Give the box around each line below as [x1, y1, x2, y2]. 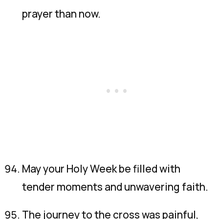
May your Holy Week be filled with [22, 162, 180, 175]
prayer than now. [22, 7, 101, 21]
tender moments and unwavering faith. [22, 180, 208, 194]
